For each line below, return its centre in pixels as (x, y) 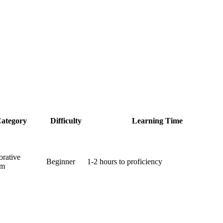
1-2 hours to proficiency (125, 161)
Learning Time (157, 120)
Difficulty (66, 120)
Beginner (61, 161)
